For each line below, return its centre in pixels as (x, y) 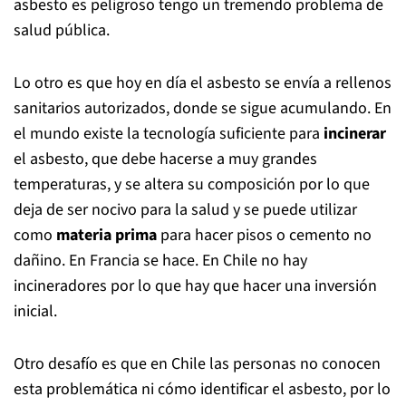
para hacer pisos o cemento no (264, 235)
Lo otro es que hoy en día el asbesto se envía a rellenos (203, 83)
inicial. (35, 311)
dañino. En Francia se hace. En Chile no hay (160, 261)
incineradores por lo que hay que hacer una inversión (195, 286)
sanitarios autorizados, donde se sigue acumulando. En (203, 108)
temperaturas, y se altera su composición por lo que (192, 184)
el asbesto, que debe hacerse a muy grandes (165, 159)
